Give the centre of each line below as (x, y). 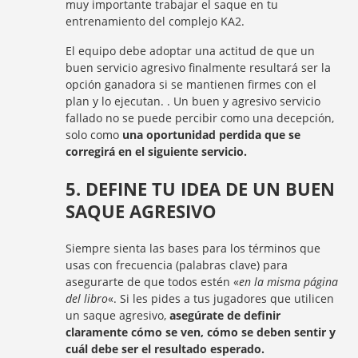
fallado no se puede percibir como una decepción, (200, 118)
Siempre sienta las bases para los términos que (193, 248)
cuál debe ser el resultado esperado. (165, 349)
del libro (87, 298)
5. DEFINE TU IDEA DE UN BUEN (201, 189)
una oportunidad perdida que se (212, 135)
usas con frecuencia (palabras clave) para (177, 265)
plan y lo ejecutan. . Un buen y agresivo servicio (193, 101)
